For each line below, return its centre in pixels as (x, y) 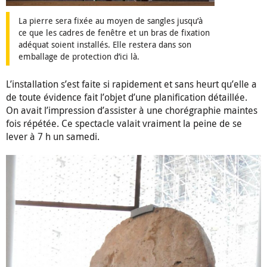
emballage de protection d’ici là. (79, 57)
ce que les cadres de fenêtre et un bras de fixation (114, 33)
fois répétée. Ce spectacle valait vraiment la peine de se (124, 124)
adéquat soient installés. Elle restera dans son (105, 45)
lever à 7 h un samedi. (53, 137)
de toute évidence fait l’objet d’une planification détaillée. (127, 97)
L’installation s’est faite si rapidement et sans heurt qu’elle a (131, 84)
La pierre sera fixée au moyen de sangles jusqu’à (111, 21)
